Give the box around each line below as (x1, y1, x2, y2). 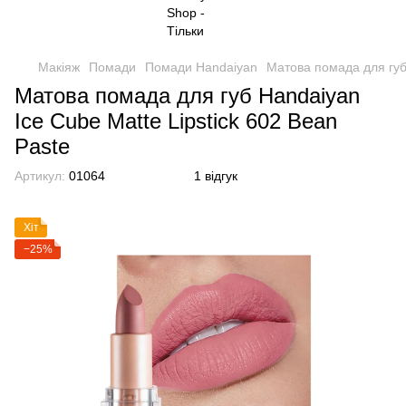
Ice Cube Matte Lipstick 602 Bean (14, 109, 337, 133)
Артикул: (14, 169, 65, 183)
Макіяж (38, 60, 80, 74)
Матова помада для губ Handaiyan (14, 83, 360, 108)
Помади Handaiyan (145, 60, 257, 74)
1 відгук (194, 169, 237, 183)
